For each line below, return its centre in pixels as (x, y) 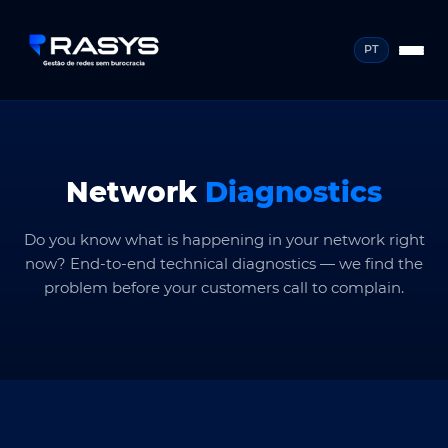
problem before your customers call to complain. (224, 287)
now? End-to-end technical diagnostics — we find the (224, 263)
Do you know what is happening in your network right (224, 239)
